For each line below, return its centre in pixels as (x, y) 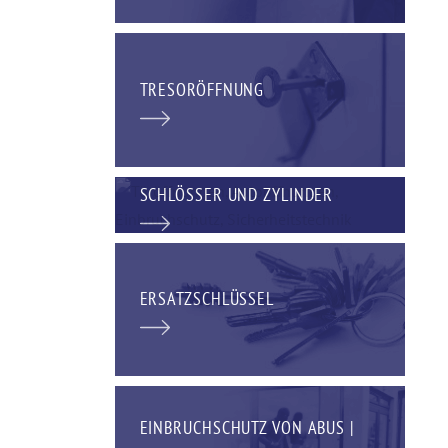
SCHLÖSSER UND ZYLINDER (236, 194)
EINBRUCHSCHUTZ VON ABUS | (246, 427)
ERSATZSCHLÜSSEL (206, 299)
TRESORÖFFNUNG (202, 90)
